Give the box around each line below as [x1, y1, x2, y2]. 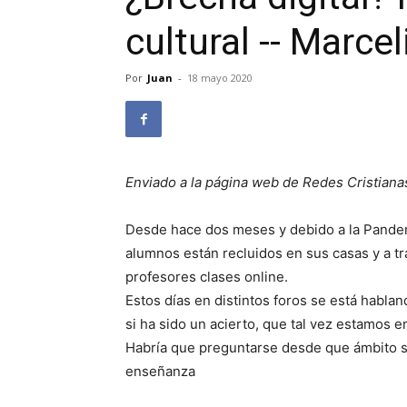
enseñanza [125, 362, 195, 380]
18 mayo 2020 [187, 71, 253, 84]
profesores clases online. [125, 268, 288, 285]
